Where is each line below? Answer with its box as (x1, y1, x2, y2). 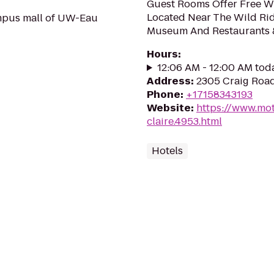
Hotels (152, 144, 183, 158)
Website (147, 101, 191, 115)
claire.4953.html (147, 114, 222, 128)
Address (147, 74, 191, 88)
